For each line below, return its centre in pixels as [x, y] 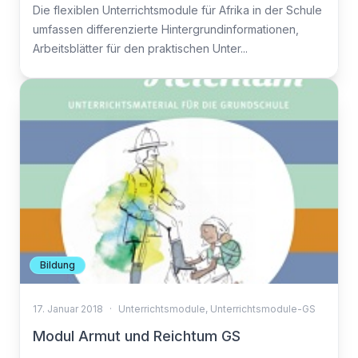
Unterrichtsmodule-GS [263, 309]
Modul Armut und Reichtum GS [137, 336]
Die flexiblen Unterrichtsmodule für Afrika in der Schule [177, 10]
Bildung [58, 265]
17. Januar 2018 [68, 309]
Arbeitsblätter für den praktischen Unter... [140, 48]
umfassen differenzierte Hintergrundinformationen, [166, 29]
